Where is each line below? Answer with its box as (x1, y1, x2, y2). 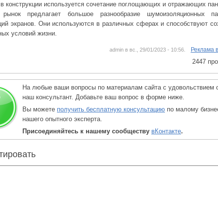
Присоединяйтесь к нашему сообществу (22, 127, 151, 135)
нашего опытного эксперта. (22, 115, 102, 123)
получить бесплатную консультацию (57, 106, 165, 113)
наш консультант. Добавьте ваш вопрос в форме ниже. (22, 93, 184, 101)
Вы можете (22, 106, 57, 113)
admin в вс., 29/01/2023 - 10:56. (109, 47, 185, 53)
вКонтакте (151, 127, 181, 135)
